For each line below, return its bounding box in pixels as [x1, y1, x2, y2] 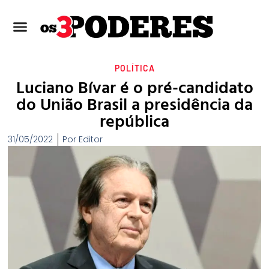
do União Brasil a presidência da [16, 90, 253, 116]
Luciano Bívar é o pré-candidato [16, 73, 253, 99]
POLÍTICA [114, 63, 155, 74]
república [100, 107, 169, 133]
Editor [76, 133, 103, 146]
